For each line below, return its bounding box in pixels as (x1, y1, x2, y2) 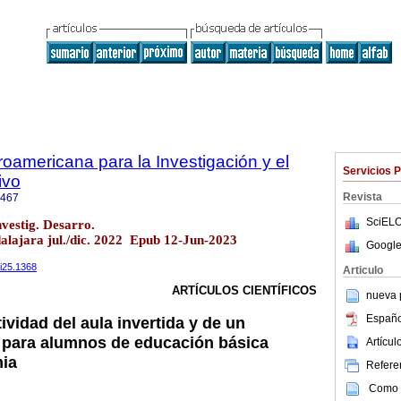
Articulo (343, 264, 383, 277)
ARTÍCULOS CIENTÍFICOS (172, 284, 317, 298)
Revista (343, 191, 382, 203)
